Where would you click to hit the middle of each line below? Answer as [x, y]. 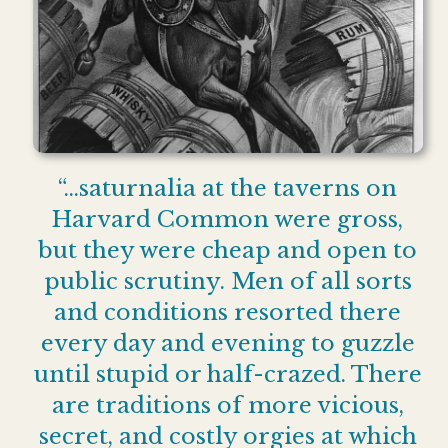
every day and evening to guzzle [227, 343]
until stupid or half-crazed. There [227, 374]
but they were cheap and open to [228, 250]
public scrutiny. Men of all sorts [227, 281]
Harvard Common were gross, [228, 219]
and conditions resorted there [228, 312]
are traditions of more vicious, [227, 405]
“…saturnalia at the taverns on [228, 188]
